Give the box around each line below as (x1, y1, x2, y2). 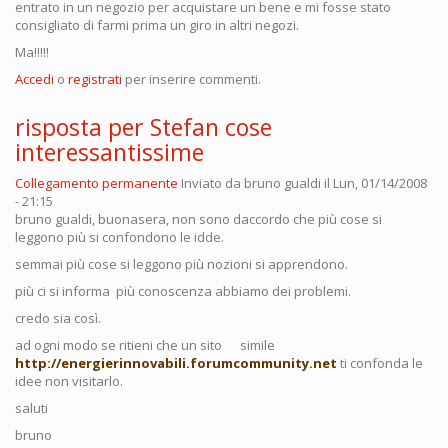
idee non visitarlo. (15, 371, 123, 390)
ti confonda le (337, 353, 423, 372)
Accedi (15, 69, 54, 88)
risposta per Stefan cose (15, 110, 272, 143)
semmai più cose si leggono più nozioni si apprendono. (15, 254, 348, 273)
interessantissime (15, 135, 204, 168)
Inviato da (181, 173, 244, 192)
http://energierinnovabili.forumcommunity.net (15, 353, 337, 372)
